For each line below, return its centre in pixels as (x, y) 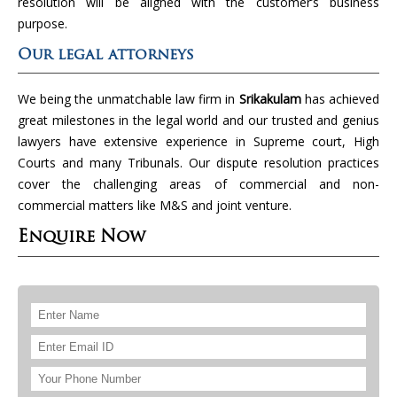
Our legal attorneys (106, 55)
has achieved (342, 98)
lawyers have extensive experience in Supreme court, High (198, 141)
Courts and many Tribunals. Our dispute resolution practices (198, 162)
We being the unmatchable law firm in (127, 98)
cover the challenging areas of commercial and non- (198, 183)
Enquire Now (82, 237)
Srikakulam (270, 98)
